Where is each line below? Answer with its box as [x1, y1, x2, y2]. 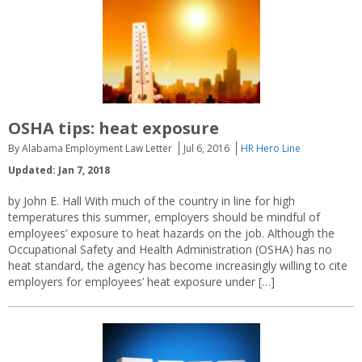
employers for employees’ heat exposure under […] [8, 273, 275, 289]
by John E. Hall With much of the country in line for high [8, 192, 295, 208]
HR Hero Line [241, 141, 301, 155]
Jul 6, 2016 [183, 141, 229, 155]
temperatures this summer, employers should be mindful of [8, 208, 320, 225]
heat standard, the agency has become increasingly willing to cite [8, 257, 347, 273]
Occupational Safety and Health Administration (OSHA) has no [8, 241, 332, 257]
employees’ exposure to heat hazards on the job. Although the [8, 225, 335, 241]
